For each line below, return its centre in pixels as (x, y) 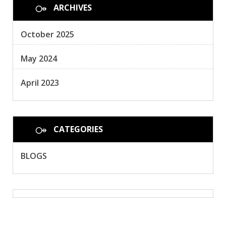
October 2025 (47, 35)
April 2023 (40, 83)
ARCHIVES (73, 8)
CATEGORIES (78, 129)
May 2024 (39, 59)
